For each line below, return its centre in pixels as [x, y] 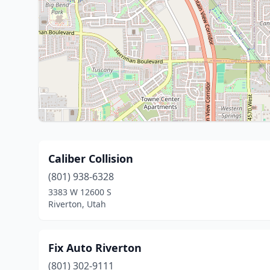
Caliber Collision [91, 159]
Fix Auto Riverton [95, 248]
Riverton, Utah [77, 204]
